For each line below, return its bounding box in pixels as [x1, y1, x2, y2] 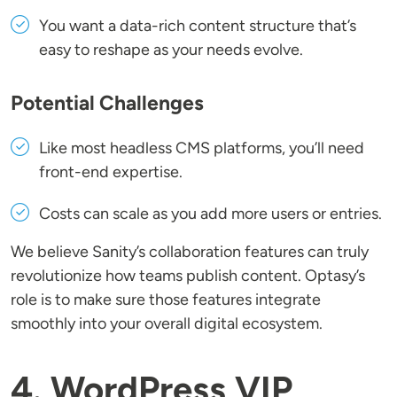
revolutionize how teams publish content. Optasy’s [11, 266, 365, 286]
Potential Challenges [11, 90, 204, 116]
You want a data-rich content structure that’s [39, 16, 356, 36]
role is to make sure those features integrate [11, 290, 321, 310]
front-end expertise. [39, 162, 183, 183]
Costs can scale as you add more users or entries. [39, 204, 382, 224]
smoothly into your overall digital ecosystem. [11, 314, 323, 334]
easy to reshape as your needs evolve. [39, 40, 303, 60]
